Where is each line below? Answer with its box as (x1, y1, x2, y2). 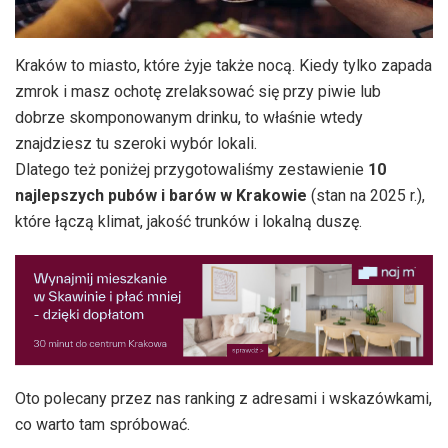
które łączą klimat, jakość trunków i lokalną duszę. (15, 211, 362, 231)
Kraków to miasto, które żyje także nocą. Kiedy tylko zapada (15, 55, 432, 75)
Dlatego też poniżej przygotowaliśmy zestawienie (15, 159, 368, 179)
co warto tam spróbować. (15, 415, 190, 435)
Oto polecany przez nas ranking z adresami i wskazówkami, (15, 389, 432, 409)
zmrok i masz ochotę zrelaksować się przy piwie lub (15, 81, 381, 101)
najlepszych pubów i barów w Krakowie (15, 185, 307, 205)
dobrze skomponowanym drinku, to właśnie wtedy (15, 107, 363, 127)
